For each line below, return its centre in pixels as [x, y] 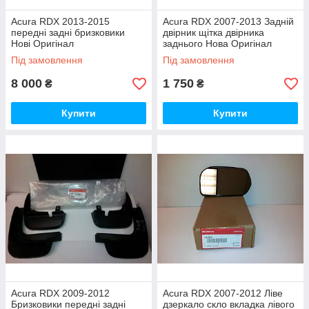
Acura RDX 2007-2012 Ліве [223, 293]
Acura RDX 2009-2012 [60, 293]
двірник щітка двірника [213, 32]
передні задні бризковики [68, 32]
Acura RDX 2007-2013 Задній [228, 21]
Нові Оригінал [42, 43]
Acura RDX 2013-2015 [60, 21]
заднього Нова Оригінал [217, 43]
